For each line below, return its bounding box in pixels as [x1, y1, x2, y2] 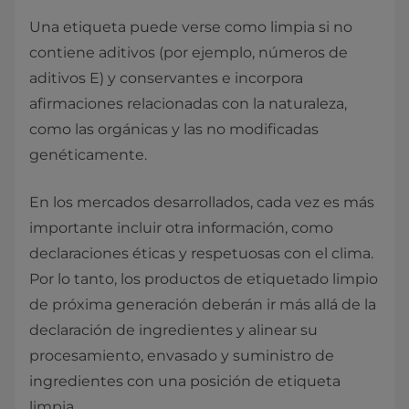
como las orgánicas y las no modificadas [29, 121, 319, 138]
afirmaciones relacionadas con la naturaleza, [29, 95, 347, 112]
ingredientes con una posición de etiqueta [29, 372, 341, 390]
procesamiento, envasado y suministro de [29, 347, 334, 364]
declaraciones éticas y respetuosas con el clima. [29, 245, 373, 262]
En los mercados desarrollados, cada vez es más [29, 194, 374, 211]
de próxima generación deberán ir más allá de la [29, 296, 376, 313]
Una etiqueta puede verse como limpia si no [29, 18, 352, 36]
